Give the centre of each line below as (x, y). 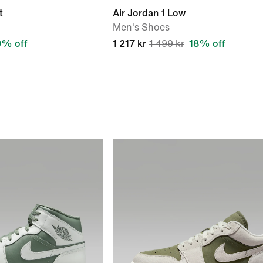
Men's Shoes (141, 27)
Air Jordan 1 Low (149, 13)
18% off (207, 44)
